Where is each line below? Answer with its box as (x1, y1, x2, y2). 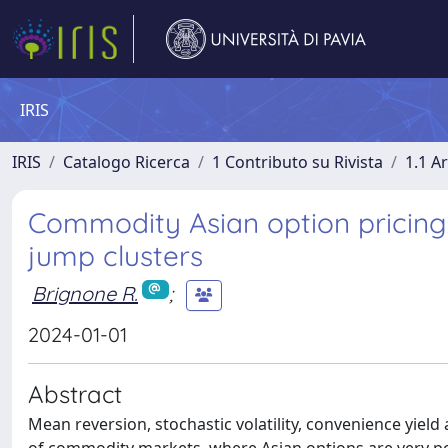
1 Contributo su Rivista (212, 151, 383, 173)
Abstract (28, 379, 122, 409)
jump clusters (28, 238, 203, 273)
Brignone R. (32, 280, 138, 306)
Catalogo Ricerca (63, 151, 190, 173)
